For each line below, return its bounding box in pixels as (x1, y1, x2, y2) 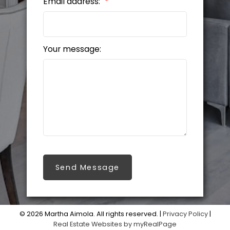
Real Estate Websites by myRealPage (53, 220, 177, 229)
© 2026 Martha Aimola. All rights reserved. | (19, 209, 163, 219)
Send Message (55, 162, 120, 173)
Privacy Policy (162, 209, 208, 219)
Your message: (43, 44, 101, 55)
